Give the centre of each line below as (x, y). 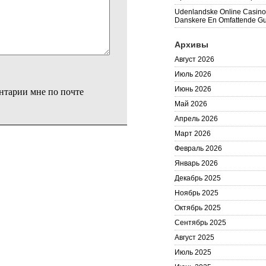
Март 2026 (193, 134)
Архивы (191, 45)
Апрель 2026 (196, 119)
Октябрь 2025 (198, 208)
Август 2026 (194, 59)
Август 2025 (194, 237)
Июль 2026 (193, 74)
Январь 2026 (196, 163)
